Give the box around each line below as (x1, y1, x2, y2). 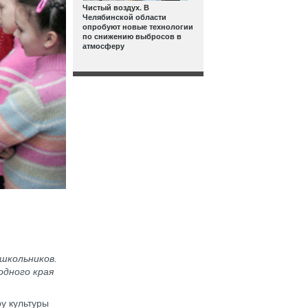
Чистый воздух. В (82, 2, 149, 12)
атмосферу (82, 41, 124, 51)
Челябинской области (82, 12, 166, 22)
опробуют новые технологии (82, 21, 193, 32)
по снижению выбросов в (82, 31, 181, 41)
